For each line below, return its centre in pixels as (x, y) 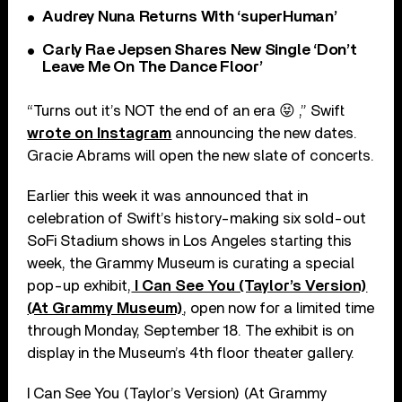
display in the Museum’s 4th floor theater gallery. (191, 353)
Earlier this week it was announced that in (168, 196)
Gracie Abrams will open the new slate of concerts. (201, 155)
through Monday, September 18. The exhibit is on (191, 330)
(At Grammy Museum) (105, 308)
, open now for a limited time (279, 308)
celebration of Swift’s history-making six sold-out (197, 218)
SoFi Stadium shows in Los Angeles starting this (190, 240)
